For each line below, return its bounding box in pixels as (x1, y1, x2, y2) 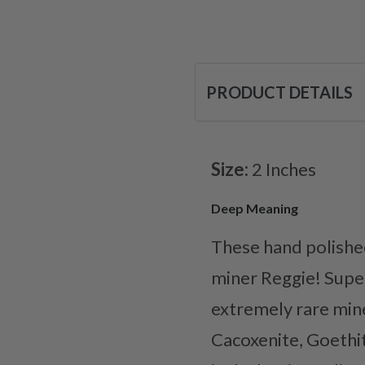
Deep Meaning (211, 200, 298, 217)
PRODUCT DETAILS (206, 82, 353, 103)
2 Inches (252, 158, 316, 181)
